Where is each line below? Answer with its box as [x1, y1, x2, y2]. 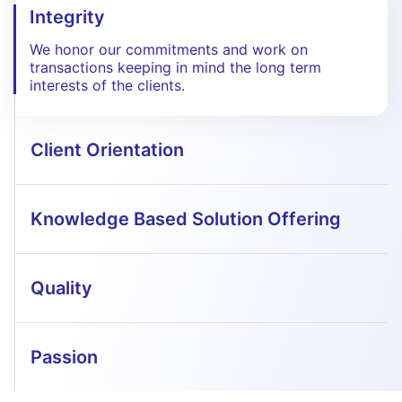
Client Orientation [31, 139, 184, 161]
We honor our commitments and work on [30, 40, 308, 58]
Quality [31, 277, 92, 299]
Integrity [30, 6, 105, 28]
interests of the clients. [30, 76, 185, 94]
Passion [31, 346, 98, 368]
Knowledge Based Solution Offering [31, 208, 341, 230]
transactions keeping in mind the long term [30, 58, 321, 76]
